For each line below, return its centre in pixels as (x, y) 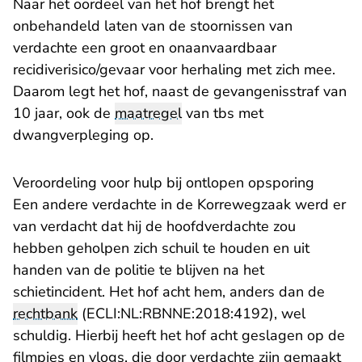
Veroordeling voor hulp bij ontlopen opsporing (164, 183)
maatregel (148, 114)
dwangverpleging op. (83, 135)
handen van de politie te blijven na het (139, 270)
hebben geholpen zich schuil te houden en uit (161, 248)
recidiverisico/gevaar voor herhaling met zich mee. (174, 70)
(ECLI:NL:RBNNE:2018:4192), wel (192, 314)
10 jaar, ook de (64, 114)
